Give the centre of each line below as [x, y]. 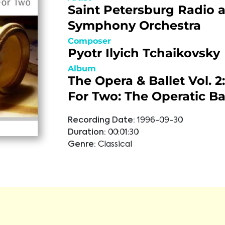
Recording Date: [101, 121]
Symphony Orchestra [134, 25]
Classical [115, 145]
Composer [89, 41]
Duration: [87, 133]
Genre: [82, 145]
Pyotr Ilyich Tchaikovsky [144, 53]
